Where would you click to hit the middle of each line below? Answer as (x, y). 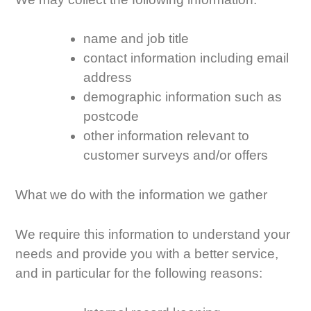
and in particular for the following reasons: (139, 274)
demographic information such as (183, 97)
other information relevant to (166, 136)
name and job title (136, 39)
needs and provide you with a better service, (147, 254)
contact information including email (186, 58)
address (108, 78)
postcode (111, 117)
